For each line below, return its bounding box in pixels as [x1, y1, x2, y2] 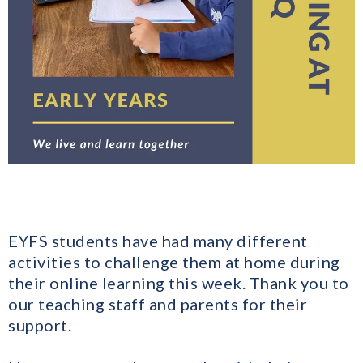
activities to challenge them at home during [8, 251, 340, 271]
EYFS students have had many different [8, 230, 308, 250]
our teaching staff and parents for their [8, 293, 307, 314]
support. [8, 314, 71, 335]
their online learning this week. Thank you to [8, 272, 349, 293]
